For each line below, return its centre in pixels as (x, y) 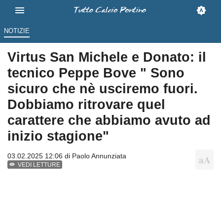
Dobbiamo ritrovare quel (86, 105)
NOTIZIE (17, 31)
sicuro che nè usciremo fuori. (103, 89)
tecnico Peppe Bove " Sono (96, 73)
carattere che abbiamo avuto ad (109, 120)
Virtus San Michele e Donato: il (107, 57)
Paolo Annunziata (99, 156)
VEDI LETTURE (39, 165)
